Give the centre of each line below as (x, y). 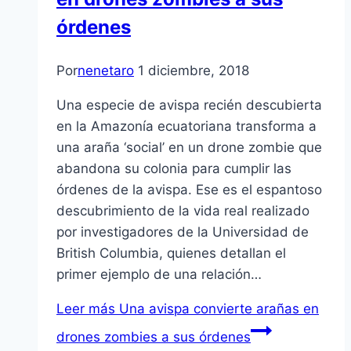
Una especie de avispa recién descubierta (189, 105)
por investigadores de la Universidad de (183, 232)
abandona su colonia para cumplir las (174, 169)
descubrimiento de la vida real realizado (183, 211)
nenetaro (106, 71)
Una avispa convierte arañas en (217, 309)
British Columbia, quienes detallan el (171, 253)
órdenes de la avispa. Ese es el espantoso (189, 190)
